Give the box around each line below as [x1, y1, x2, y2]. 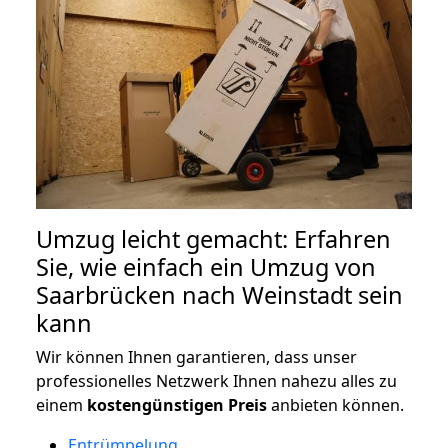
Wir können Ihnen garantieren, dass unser [36, 345, 357, 368]
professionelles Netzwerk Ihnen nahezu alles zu [36, 369, 397, 392]
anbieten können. [267, 393, 404, 416]
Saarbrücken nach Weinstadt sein [36, 278, 403, 311]
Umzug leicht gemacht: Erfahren [36, 222, 391, 255]
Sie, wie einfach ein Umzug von [36, 250, 376, 283]
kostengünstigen [87, 393, 224, 416]
